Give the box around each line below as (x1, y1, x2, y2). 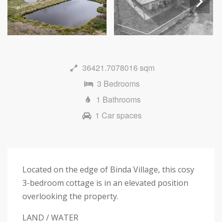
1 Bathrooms (96, 94, 141, 106)
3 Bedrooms (97, 78, 140, 90)
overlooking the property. (22, 191, 118, 202)
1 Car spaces (95, 110, 142, 121)
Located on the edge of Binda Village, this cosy (22, 164, 194, 175)
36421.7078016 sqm (82, 62, 155, 74)
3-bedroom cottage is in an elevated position (22, 177, 188, 189)
